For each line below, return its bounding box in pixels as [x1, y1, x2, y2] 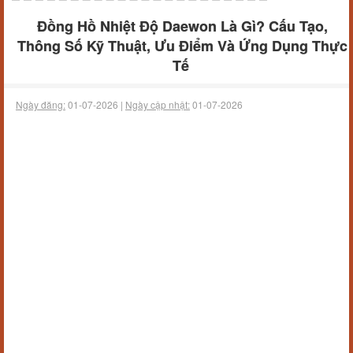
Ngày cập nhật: [125, 98, 190, 111]
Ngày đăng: [16, 98, 65, 111]
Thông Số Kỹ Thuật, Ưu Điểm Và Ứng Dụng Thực [17, 35, 347, 56]
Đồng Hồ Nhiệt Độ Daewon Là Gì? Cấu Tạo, [37, 16, 328, 36]
